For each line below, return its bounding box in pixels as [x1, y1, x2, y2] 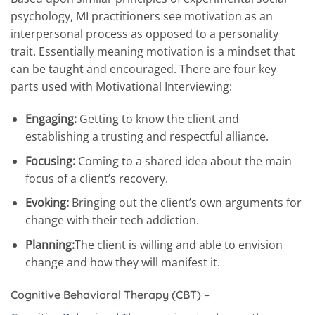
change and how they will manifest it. [25, 254, 220, 270]
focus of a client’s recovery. [25, 170, 168, 186]
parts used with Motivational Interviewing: [11, 79, 232, 95]
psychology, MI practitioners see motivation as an [11, 8, 273, 25]
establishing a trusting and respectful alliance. [25, 128, 269, 144]
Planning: [25, 236, 75, 252]
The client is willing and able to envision [74, 236, 283, 252]
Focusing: [25, 153, 75, 169]
